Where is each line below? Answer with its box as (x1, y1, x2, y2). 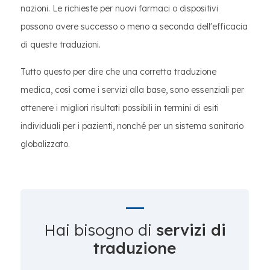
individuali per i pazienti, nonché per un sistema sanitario (20, 121, 243, 131)
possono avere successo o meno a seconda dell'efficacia (20, 21, 248, 32)
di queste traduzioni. (20, 39, 101, 50)
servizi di (155, 220, 226, 240)
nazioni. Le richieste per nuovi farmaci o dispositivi (20, 3, 218, 14)
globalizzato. (20, 139, 70, 149)
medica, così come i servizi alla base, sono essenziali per (20, 84, 244, 95)
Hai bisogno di (43, 220, 156, 240)
